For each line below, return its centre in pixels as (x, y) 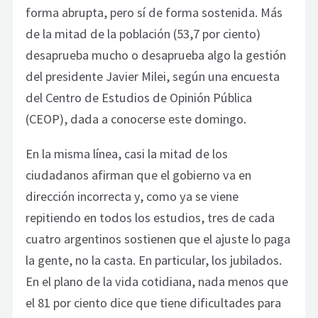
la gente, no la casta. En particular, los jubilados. (154, 260)
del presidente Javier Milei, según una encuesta (153, 77)
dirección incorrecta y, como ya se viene (132, 196)
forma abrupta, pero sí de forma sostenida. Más (154, 13)
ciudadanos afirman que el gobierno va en (139, 175)
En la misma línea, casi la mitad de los (127, 153)
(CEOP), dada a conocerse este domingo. (136, 119)
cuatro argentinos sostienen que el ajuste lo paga (158, 238)
